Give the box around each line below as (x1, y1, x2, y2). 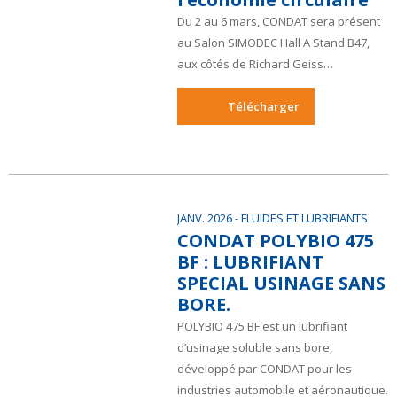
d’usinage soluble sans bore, (177, 339, 332, 355)
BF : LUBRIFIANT (177, 250, 323, 274)
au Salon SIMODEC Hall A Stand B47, (177, 35, 370, 51)
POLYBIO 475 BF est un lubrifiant (177, 318, 347, 334)
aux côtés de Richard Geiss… (177, 56, 333, 72)
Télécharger (228, 98, 300, 114)
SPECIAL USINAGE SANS (177, 271, 385, 295)
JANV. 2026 (177, 210, 235, 226)
